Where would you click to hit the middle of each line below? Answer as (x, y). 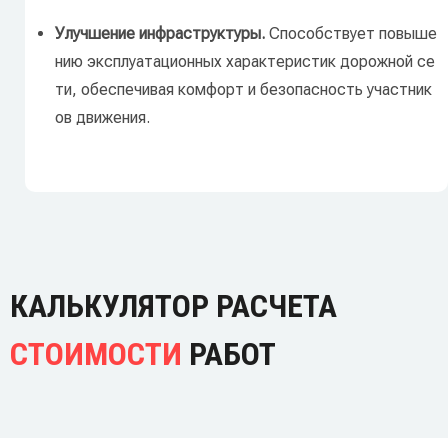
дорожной (374, 62)
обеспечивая (125, 90)
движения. (111, 118)
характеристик (279, 62)
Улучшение (95, 34)
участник (397, 90)
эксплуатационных (152, 62)
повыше (406, 34)
